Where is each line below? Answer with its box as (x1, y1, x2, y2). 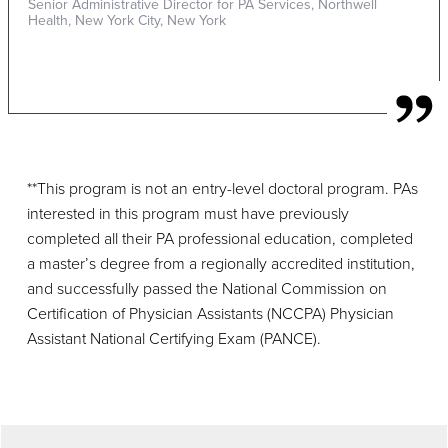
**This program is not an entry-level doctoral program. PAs (27, 179, 418, 200)
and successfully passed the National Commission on (27, 279, 387, 300)
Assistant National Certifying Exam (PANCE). (27, 329, 321, 350)
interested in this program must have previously (27, 204, 349, 225)
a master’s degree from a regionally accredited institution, (27, 254, 415, 275)
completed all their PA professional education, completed (27, 229, 413, 250)
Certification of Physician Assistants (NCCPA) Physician (27, 304, 394, 325)
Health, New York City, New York (28, 12, 226, 30)
